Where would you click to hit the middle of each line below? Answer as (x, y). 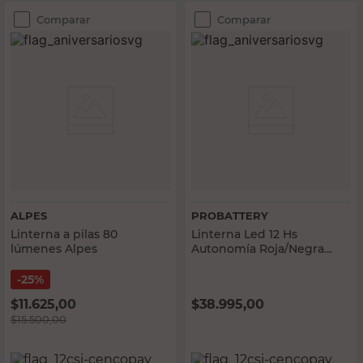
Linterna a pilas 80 (64, 234)
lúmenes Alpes (54, 249)
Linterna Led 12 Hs (244, 234)
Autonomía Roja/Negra (258, 249)
